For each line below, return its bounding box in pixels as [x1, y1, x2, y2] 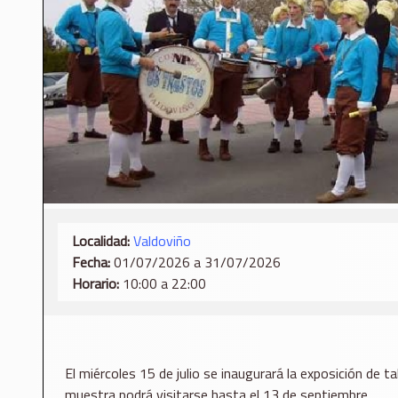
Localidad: [72, 229, 130, 251]
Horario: [72, 272, 119, 294]
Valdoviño [133, 229, 191, 251]
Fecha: [72, 251, 110, 273]
